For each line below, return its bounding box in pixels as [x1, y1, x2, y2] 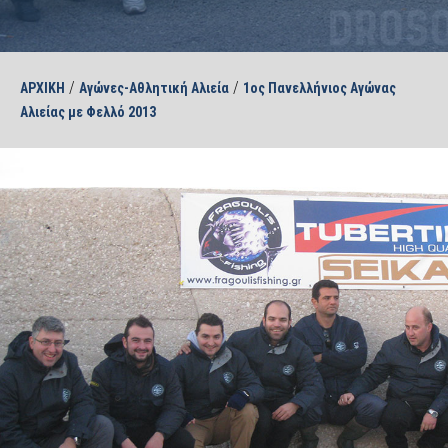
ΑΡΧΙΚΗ [20, 80, 65, 96]
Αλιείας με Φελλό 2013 [20, 104, 156, 120]
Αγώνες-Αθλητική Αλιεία [79, 80, 229, 96]
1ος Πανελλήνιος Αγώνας [243, 80, 396, 96]
